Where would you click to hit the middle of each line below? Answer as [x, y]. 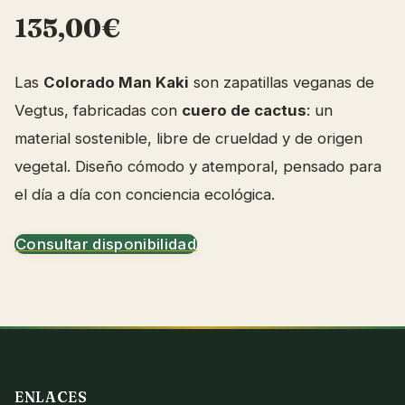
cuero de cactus [244, 110]
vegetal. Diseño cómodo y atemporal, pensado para [198, 166]
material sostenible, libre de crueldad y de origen [188, 138]
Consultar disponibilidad [106, 244]
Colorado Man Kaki [116, 82]
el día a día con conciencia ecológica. [145, 194]
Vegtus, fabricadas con [98, 110]
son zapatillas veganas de [282, 82]
